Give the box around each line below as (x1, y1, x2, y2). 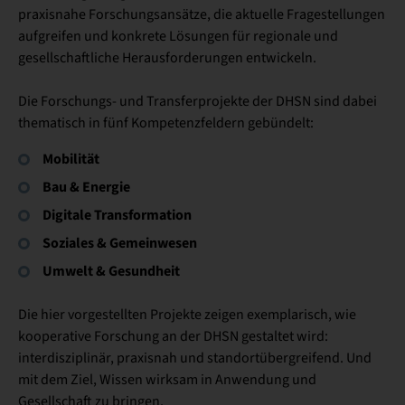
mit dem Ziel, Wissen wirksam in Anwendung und (18, 371, 316, 389)
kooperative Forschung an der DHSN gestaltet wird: (18, 327, 328, 345)
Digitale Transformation (42, 205, 192, 224)
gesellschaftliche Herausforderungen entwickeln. (18, 49, 316, 67)
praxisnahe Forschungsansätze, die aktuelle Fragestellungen (18, 5, 385, 24)
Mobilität (42, 149, 99, 168)
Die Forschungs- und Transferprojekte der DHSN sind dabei (18, 92, 377, 110)
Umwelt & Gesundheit (42, 261, 180, 280)
